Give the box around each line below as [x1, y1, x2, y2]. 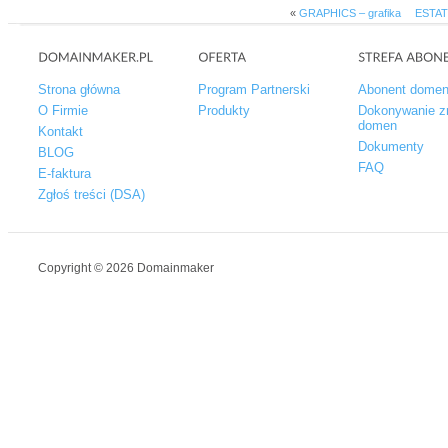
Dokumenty [358, 138, 424, 154]
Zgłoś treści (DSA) [38, 186, 145, 202]
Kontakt [38, 123, 83, 139]
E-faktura [38, 165, 91, 181]
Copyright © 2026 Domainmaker [38, 260, 214, 275]
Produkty [198, 102, 250, 118]
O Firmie [38, 102, 88, 118]
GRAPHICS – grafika [298, 6, 401, 19]
